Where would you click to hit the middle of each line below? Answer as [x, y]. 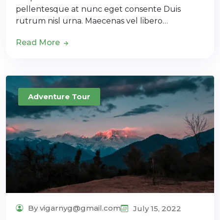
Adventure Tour [59, 96]
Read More [39, 42]
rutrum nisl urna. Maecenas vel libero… [92, 21]
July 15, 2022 [156, 209]
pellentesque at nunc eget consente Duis [98, 9]
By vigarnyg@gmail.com [73, 208]
